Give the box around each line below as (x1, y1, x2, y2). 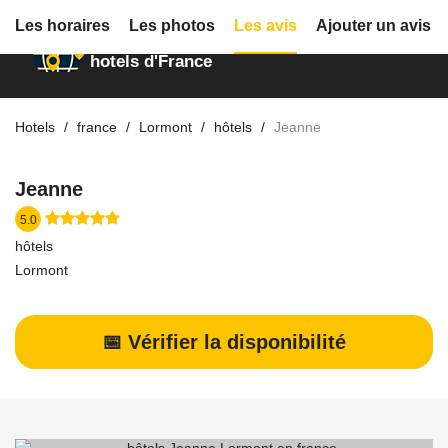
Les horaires (15, 17, 110, 34)
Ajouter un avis (316, 17, 431, 34)
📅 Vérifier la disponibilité (102, 331, 346, 353)
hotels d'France (90, 52, 212, 71)
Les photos (129, 17, 215, 34)
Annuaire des (90, 20, 195, 39)
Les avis (234, 17, 297, 34)
